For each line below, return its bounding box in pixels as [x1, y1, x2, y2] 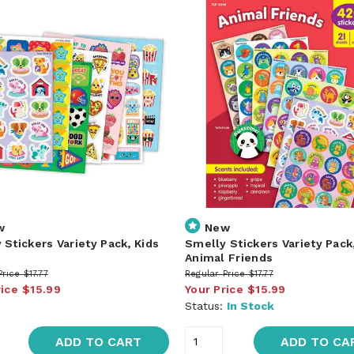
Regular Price [184, 268, 246, 279]
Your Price [184, 282, 243, 296]
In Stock [226, 299, 274, 312]
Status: [184, 299, 227, 312]
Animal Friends [184, 250, 273, 264]
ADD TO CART [55, 333, 142, 349]
